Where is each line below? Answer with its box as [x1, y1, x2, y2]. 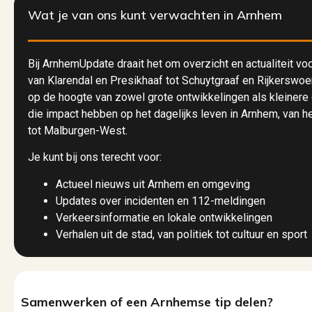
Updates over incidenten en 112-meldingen [56, 194, 265, 208]
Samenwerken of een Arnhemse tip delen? [21, 293, 273, 310]
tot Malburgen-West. [28, 124, 127, 138]
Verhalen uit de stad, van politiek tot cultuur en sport [56, 227, 307, 241]
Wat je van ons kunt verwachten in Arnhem [28, 7, 282, 24]
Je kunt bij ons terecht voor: [28, 150, 162, 164]
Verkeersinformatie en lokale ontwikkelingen [56, 210, 272, 224]
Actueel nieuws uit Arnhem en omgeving [56, 177, 250, 191]
